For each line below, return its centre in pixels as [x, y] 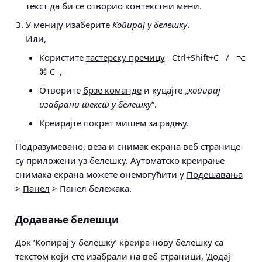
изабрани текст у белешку [95, 104]
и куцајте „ [165, 90]
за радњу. [167, 123]
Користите [62, 57]
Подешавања [215, 174]
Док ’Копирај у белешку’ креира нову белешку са [119, 242]
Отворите [61, 90]
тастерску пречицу [125, 57]
